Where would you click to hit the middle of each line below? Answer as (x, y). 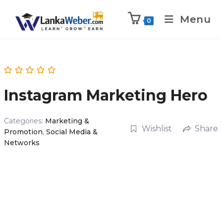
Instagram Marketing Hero (106, 95)
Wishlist (157, 128)
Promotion (23, 132)
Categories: (24, 121)
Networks (22, 143)
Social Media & (72, 132)
